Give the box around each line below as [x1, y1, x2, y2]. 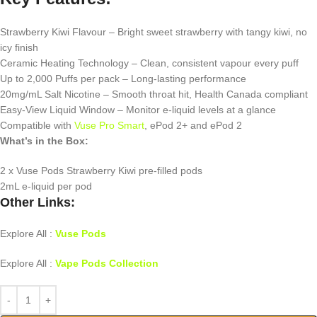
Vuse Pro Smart [74, 120, 144, 131]
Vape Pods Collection [55, 258, 158, 269]
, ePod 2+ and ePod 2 [144, 120, 242, 131]
